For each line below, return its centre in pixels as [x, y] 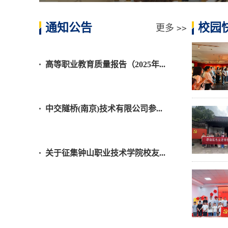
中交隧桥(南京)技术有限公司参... [104, 109]
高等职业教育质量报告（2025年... [105, 64]
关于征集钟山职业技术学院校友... [105, 153]
